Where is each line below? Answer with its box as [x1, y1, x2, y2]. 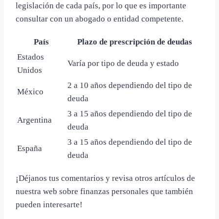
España [17, 144, 42, 153]
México [17, 87, 44, 97]
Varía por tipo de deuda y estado [67, 59, 179, 68]
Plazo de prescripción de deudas [77, 37, 192, 47]
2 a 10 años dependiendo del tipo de [67, 81, 192, 90]
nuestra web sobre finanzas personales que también [16, 187, 193, 197]
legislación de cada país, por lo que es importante [16, 1, 186, 11]
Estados [17, 52, 44, 62]
